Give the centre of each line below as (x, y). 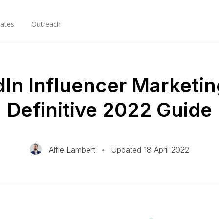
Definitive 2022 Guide (109, 110)
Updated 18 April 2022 (149, 149)
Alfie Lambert (72, 149)
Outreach (46, 24)
